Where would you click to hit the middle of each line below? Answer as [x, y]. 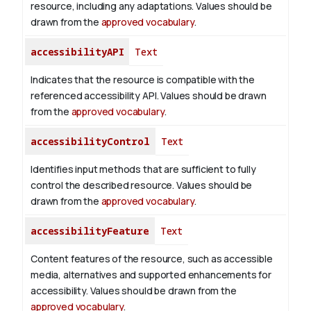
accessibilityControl [90, 142]
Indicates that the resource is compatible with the [143, 80]
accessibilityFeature [90, 231]
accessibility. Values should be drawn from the [134, 291]
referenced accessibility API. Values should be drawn [149, 96]
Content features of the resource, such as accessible [152, 259]
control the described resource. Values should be [142, 185]
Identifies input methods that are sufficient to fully [143, 169]
